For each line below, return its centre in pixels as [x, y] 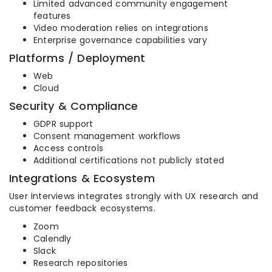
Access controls [68, 148]
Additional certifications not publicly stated [129, 161]
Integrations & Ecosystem [82, 178]
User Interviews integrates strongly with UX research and [134, 196]
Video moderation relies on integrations [121, 28]
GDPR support [63, 124]
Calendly [53, 239]
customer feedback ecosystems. [82, 209]
